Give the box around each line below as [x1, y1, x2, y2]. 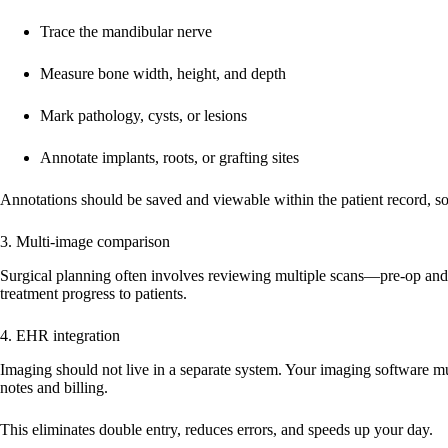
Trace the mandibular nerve [40, 23, 212, 41]
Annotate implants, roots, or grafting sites [40, 149, 299, 167]
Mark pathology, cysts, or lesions [40, 107, 247, 125]
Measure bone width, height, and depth [40, 65, 286, 83]
